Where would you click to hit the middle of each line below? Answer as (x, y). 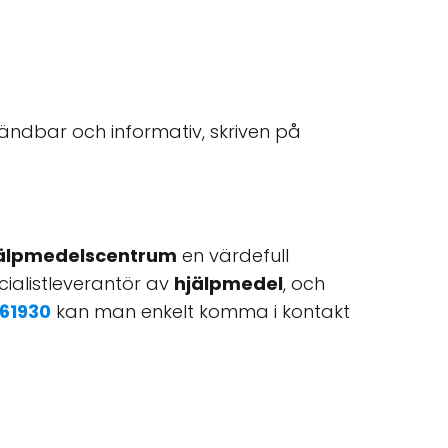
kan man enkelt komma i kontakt (200, 311)
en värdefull (233, 255)
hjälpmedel (228, 283)
